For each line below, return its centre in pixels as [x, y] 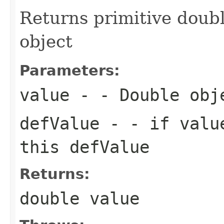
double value [79, 198]
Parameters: [70, 70]
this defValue [84, 147]
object [46, 41]
